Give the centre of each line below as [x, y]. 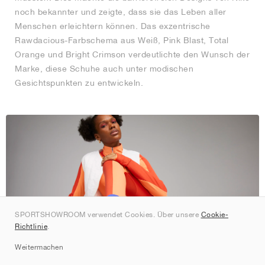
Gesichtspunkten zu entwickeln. [79, 83]
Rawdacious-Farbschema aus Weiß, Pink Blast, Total [122, 41]
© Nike [132, 258]
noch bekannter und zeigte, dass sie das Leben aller [121, 12]
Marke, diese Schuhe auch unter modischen [104, 69]
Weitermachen [39, 247]
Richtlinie [31, 226]
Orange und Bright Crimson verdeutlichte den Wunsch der [132, 55]
